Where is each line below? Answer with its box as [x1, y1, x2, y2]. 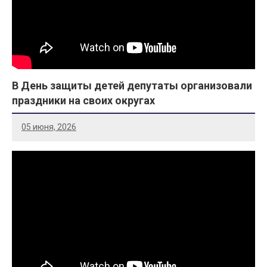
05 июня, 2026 [21, 122, 76, 132]
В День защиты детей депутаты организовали [12, 79, 252, 92]
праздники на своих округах [12, 94, 155, 107]
